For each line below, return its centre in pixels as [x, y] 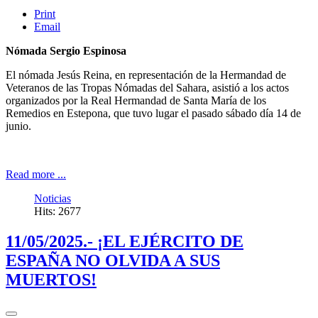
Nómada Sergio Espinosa [66, 51]
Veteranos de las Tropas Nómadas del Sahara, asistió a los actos [147, 88]
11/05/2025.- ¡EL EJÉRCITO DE [125, 242]
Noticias [53, 199]
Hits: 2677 [57, 212]
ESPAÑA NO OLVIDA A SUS [113, 261]
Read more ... [36, 175]
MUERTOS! [51, 280]
